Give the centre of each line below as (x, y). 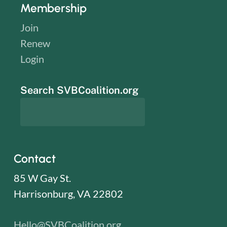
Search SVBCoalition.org (80, 90)
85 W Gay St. (42, 178)
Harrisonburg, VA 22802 (68, 193)
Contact (34, 158)
